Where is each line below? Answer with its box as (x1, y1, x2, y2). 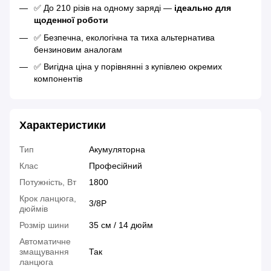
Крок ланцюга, (19, 194, 76, 204)
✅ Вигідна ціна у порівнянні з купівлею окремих (34, 61, 222, 71)
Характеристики (19, 119, 106, 132)
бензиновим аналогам (34, 44, 122, 54)
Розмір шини (19, 220, 69, 230)
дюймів (19, 204, 48, 214)
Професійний (89, 161, 142, 171)
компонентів (34, 73, 82, 83)
